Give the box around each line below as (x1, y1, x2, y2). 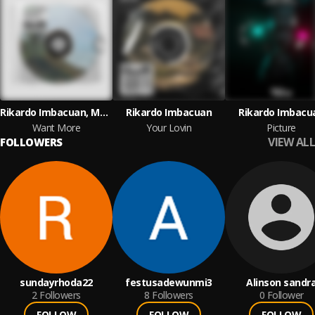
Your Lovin (146, 121, 191, 134)
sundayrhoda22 (20, 276, 93, 289)
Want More (32, 121, 81, 134)
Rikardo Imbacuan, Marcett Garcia (99, 105, 108, 119)
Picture (266, 121, 296, 134)
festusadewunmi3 (125, 276, 212, 289)
